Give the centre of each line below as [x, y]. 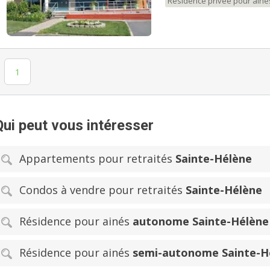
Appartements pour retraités [97, 158]
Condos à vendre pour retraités [102, 190]
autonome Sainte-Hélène [201, 221]
